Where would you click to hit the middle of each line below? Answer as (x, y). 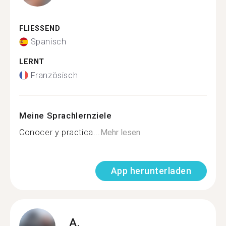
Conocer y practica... (60, 132)
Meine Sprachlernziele (66, 115)
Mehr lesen (120, 132)
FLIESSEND (37, 28)
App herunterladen (151, 171)
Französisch (54, 75)
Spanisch (48, 42)
